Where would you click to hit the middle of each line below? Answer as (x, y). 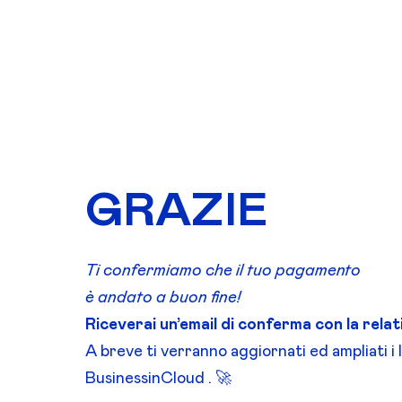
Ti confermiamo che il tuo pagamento (223, 271)
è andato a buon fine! (162, 298)
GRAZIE (176, 212)
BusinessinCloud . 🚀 (158, 379)
